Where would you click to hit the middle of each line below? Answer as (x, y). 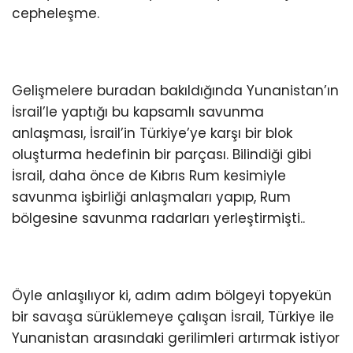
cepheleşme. (56, 13)
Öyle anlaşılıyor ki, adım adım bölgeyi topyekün (172, 296)
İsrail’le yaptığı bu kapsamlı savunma (138, 111)
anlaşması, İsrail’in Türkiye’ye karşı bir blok (152, 133)
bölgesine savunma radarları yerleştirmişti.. (158, 218)
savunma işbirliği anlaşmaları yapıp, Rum (151, 197)
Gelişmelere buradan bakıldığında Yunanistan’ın (175, 90)
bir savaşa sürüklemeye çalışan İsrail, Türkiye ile (173, 317)
